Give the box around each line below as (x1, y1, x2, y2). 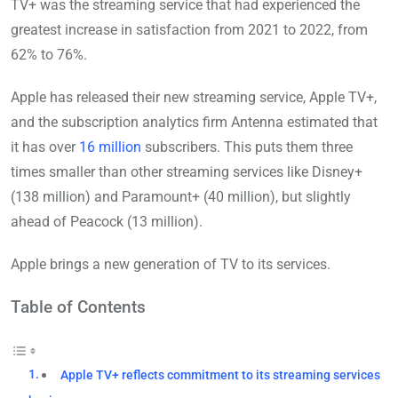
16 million (79, 139, 141, 156)
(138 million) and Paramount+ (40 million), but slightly (11, 188, 351, 206)
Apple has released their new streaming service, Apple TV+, (11, 89, 377, 107)
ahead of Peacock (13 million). (11, 213, 203, 231)
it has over (11, 139, 79, 156)
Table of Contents (11, 297, 146, 318)
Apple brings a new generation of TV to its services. (11, 256, 330, 274)
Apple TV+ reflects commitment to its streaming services (60, 368, 381, 384)
